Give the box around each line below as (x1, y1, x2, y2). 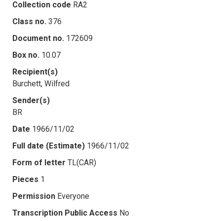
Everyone (57, 191, 89, 201)
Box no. (12, 50, 39, 60)
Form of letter (12, 157, 66, 167)
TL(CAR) (68, 157, 96, 167)
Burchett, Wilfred (12, 78, 70, 88)
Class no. (12, 16, 46, 26)
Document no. (12, 33, 64, 43)
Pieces (12, 174, 38, 184)
